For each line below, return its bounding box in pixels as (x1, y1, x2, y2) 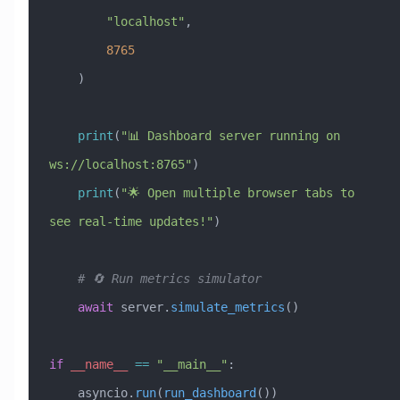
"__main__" (148, 356, 228, 371)
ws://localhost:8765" (48, 156, 192, 171)
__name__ (62, 356, 128, 371)
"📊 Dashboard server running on (120, 128, 340, 143)
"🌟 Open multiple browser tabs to (120, 185, 354, 200)
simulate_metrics (170, 299, 285, 314)
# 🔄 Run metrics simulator (77, 271, 262, 286)
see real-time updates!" (48, 213, 213, 229)
